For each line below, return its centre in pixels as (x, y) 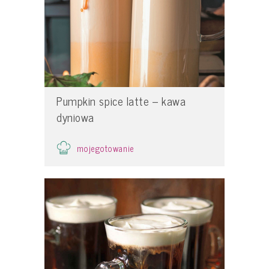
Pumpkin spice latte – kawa (121, 101)
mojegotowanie (106, 149)
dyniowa (75, 117)
